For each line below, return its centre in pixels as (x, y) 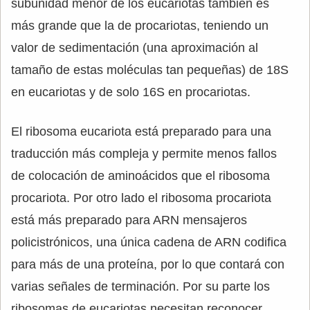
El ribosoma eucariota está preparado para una (141, 131)
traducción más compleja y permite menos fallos (144, 154)
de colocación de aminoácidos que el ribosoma (140, 176)
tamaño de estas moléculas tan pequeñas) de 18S (150, 70)
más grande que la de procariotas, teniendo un (140, 26)
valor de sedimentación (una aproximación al (135, 48)
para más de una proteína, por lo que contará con (148, 264)
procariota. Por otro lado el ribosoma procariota (141, 198)
